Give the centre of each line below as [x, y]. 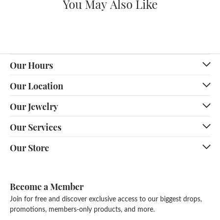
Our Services [36, 127]
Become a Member [47, 186]
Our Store [29, 147]
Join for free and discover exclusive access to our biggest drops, [106, 199]
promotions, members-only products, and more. [82, 209]
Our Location [37, 85]
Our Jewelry [34, 106]
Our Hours [31, 65]
